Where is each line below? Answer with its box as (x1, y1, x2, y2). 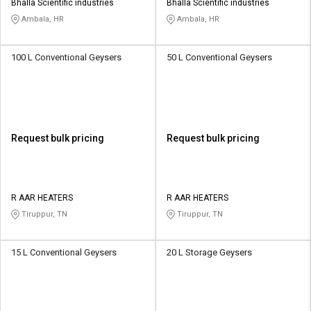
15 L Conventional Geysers (11, 247, 117, 258)
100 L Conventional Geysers (11, 52, 121, 63)
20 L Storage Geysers (167, 247, 252, 258)
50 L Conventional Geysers (167, 52, 272, 63)
